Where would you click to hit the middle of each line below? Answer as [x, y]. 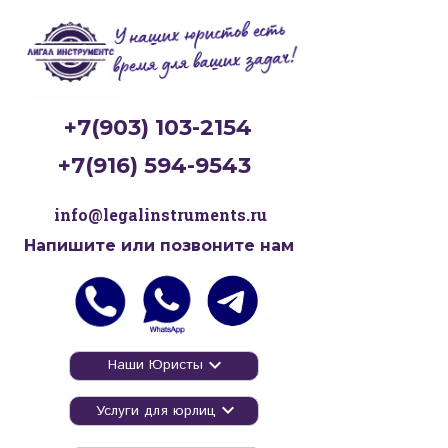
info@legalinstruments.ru [160, 214]
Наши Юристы [156, 365]
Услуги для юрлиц [156, 410]
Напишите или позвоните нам [159, 245]
